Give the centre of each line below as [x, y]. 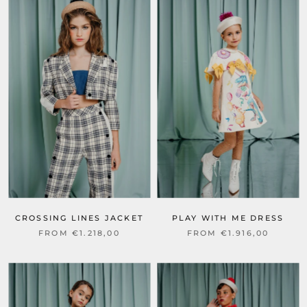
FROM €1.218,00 [79, 233]
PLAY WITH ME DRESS [228, 218]
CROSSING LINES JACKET [79, 218]
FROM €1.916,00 [228, 233]
